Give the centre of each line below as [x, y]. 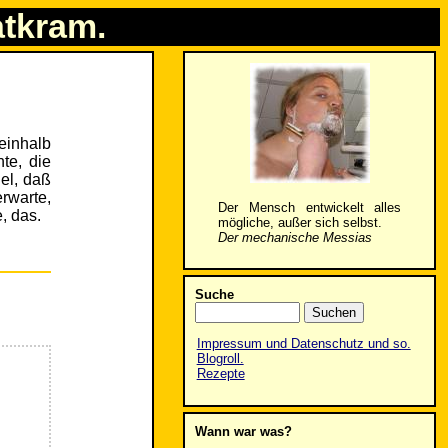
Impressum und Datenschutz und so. [303, 344]
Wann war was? [243, 431]
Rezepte [220, 374]
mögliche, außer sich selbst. [299, 222]
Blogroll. [220, 359]
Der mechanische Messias [294, 237]
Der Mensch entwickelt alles [309, 207]
